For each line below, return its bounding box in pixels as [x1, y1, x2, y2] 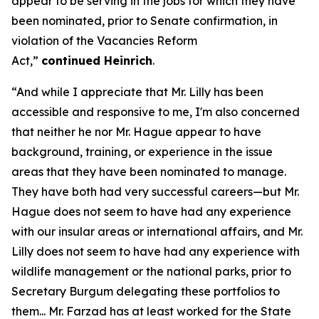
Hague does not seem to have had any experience [11, 204, 291, 219]
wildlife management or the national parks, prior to [11, 264, 291, 278]
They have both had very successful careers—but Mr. [11, 184, 299, 199]
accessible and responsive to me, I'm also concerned [11, 105, 300, 119]
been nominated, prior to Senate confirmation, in [11, 14, 278, 28]
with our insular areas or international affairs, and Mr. [11, 224, 303, 239]
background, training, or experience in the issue [11, 145, 273, 159]
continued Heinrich [41, 53, 152, 68]
